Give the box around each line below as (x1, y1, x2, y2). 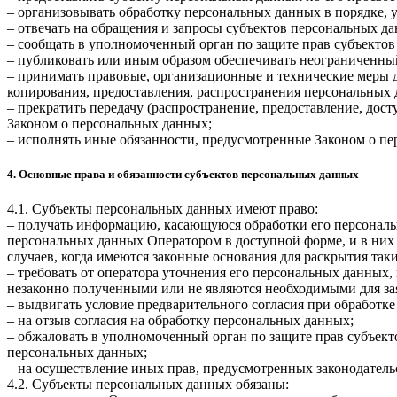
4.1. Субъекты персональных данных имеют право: (7, 201, 318, 217)
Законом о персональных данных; (7, 115, 212, 131)
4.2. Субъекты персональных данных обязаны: (7, 377, 289, 393)
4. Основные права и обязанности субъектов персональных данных (7, 167, 359, 182)
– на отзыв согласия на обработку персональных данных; (7, 313, 354, 329)
